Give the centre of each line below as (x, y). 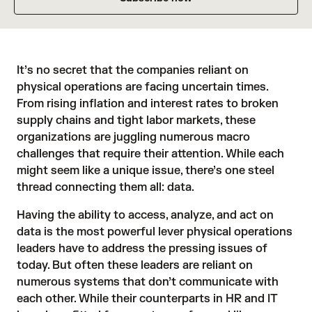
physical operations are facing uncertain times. (142, 87)
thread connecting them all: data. (106, 187)
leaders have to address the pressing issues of (142, 249)
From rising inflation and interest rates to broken (148, 104)
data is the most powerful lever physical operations (155, 232)
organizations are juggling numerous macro (133, 137)
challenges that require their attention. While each (150, 154)
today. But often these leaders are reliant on (135, 265)
